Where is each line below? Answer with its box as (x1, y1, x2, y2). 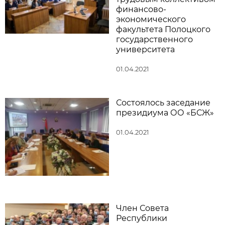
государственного (116, 34, 193, 44)
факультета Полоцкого (116, 24, 210, 34)
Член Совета (116, 203, 169, 213)
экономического (116, 14, 186, 24)
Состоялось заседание (116, 97, 210, 107)
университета (116, 44, 175, 54)
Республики (116, 213, 167, 223)
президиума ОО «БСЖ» (116, 107, 214, 118)
